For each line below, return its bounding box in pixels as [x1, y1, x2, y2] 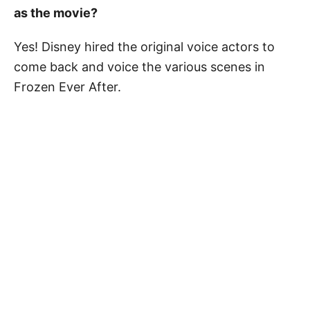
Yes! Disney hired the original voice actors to [14, 39, 275, 54]
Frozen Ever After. [14, 79, 121, 94]
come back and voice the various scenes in [14, 59, 265, 74]
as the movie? [14, 5, 98, 20]
